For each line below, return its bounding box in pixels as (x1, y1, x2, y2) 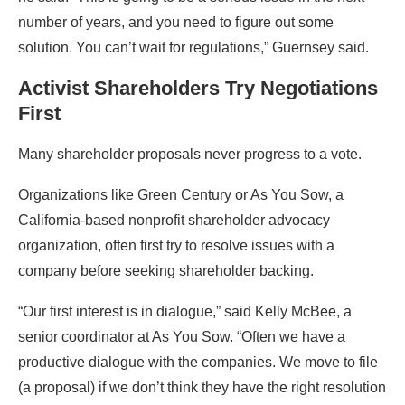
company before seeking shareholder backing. (18, 262, 314, 278)
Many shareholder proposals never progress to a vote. (18, 146, 365, 162)
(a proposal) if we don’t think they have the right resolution (18, 379, 386, 395)
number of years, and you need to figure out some (18, 14, 334, 30)
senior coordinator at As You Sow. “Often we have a (18, 328, 345, 344)
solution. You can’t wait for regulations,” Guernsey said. (18, 39, 369, 55)
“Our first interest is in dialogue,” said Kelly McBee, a (18, 303, 352, 319)
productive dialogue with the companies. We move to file (18, 353, 378, 370)
